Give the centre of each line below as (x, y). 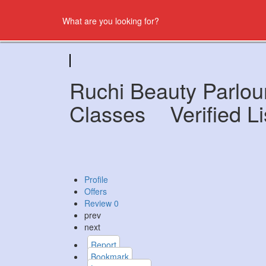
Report (104, 245)
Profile (96, 179)
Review (99, 203)
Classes (110, 113)
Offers (96, 191)
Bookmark (110, 256)
